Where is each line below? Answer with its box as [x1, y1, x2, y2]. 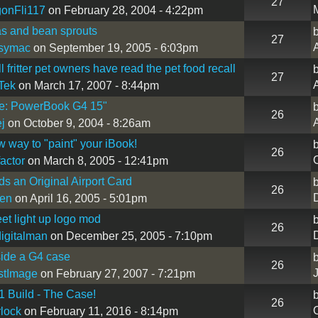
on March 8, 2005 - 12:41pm [24, 154, 168, 167]
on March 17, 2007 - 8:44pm [15, 79, 159, 92]
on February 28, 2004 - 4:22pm [45, 4, 203, 16]
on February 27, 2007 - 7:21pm [37, 267, 195, 280]
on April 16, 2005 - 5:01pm [11, 192, 147, 204]
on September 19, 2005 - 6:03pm [30, 41, 198, 54]
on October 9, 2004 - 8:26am [4, 116, 150, 129]
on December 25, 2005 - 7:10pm [47, 229, 212, 242]
